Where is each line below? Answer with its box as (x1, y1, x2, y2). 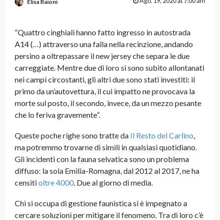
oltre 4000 (38, 178, 74, 188)
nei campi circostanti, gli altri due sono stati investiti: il (15, 75, 195, 84)
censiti (15, 178, 38, 188)
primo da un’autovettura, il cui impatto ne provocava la (15, 86, 195, 96)
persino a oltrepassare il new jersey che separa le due (15, 51, 190, 61)
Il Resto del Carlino (130, 131, 193, 140)
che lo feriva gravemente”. (15, 110, 100, 120)
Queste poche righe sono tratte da (15, 131, 130, 140)
